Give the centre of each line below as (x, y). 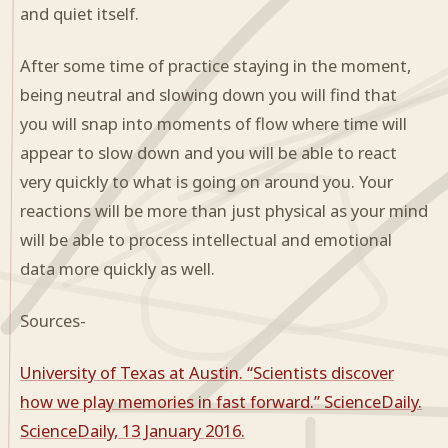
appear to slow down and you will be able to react (208, 153)
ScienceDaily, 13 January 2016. (132, 431)
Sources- (53, 321)
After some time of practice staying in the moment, (215, 66)
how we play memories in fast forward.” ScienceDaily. (221, 402)
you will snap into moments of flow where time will (213, 124)
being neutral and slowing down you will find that (208, 95)
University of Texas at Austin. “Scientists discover (207, 373)
